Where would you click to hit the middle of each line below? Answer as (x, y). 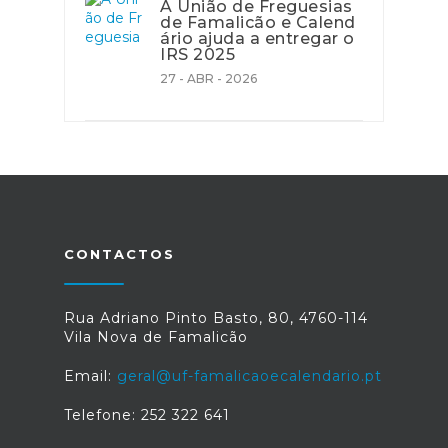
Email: (90, 376)
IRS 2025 (197, 54)
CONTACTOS (119, 254)
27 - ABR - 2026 (208, 78)
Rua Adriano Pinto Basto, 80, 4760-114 (216, 318)
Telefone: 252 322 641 (147, 415)
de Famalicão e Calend (258, 22)
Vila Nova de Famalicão (156, 337)
